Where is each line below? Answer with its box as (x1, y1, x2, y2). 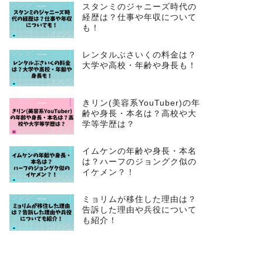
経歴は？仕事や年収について (82, 12, 197, 22)
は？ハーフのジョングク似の (82, 157, 197, 166)
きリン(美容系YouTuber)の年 (82, 98, 200, 107)
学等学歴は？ (82, 119, 135, 129)
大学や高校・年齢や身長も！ (82, 60, 197, 70)
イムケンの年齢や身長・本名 (82, 146, 197, 156)
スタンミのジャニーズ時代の (82, 2, 197, 11)
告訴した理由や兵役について (82, 205, 197, 214)
